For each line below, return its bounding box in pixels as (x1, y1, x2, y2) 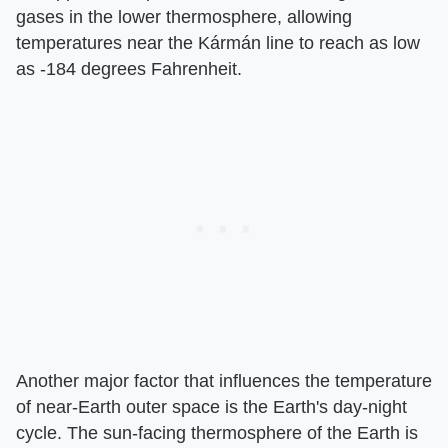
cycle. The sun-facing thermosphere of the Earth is (16, 423, 418, 444)
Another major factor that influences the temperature (16, 371, 432, 392)
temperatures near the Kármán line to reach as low (16, 33, 420, 54)
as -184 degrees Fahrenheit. (16, 59, 242, 80)
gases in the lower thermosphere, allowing (16, 7, 352, 28)
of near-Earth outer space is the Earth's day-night (16, 397, 407, 418)
